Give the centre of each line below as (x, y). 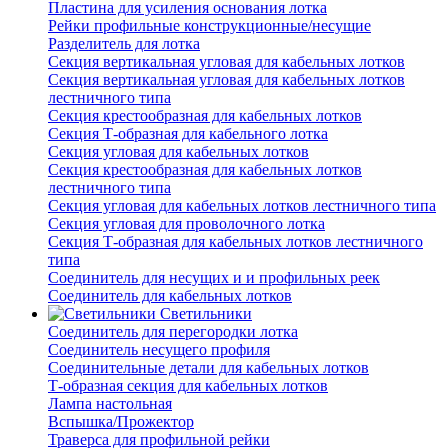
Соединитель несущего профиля (159, 350)
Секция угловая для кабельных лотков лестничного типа (242, 206)
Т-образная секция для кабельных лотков (188, 386)
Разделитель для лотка (124, 44)
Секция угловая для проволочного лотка (186, 224)
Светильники (206, 314)
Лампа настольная (110, 404)
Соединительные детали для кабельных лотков (208, 368)
